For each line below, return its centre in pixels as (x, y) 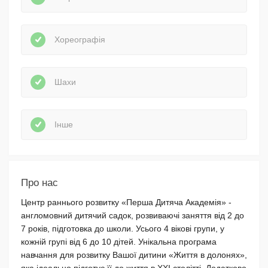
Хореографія (80, 40)
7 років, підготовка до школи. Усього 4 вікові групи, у (123, 228)
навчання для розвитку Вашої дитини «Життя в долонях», (134, 255)
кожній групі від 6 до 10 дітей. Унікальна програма (119, 241)
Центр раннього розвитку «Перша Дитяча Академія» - (126, 202)
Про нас (39, 182)
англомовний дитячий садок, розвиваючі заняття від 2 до (133, 215)
